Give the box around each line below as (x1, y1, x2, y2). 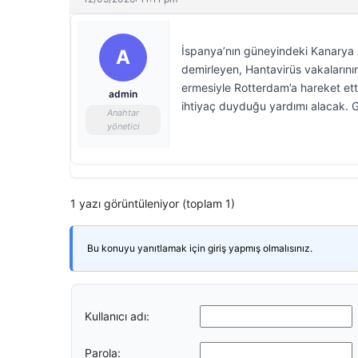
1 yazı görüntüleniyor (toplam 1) (70, 197, 235, 210)
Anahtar (107, 107, 139, 118)
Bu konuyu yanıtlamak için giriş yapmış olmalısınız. (87, 242, 312, 254)
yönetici (106, 121, 140, 132)
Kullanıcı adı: (85, 308, 149, 323)
